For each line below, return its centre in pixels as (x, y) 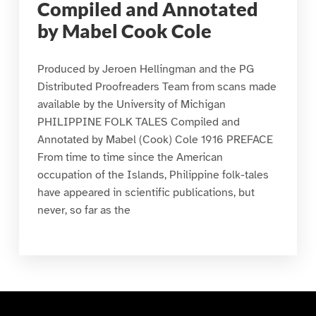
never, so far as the (84, 210)
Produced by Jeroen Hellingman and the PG (145, 69)
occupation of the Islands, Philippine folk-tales (153, 175)
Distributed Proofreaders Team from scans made (157, 86)
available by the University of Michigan (131, 104)
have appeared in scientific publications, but (146, 192)
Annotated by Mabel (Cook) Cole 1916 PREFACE (155, 139)
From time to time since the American (130, 157)
